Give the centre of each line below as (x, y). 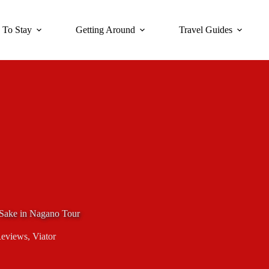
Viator (44, 236)
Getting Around (106, 30)
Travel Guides (206, 30)
